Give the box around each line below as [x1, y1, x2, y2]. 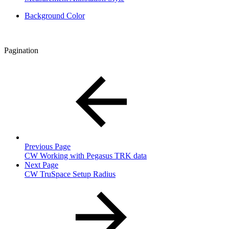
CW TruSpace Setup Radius [25, 169, 116, 178]
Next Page [25, 160, 58, 169]
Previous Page [25, 142, 71, 151]
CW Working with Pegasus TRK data [25, 151, 147, 160]
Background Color [25, 11, 85, 20]
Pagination [4, 45, 38, 55]
